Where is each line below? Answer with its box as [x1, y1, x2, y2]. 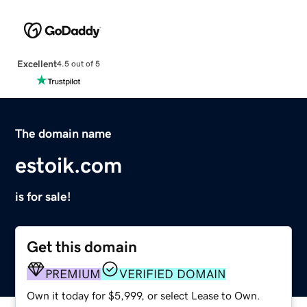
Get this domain [27, 238, 138, 255]
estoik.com [15, 153, 123, 176]
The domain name [15, 127, 112, 140]
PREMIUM [45, 267, 101, 280]
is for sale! [15, 190, 72, 203]
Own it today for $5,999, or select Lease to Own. [27, 289, 261, 301]
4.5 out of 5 [56, 60, 100, 69]
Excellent [16, 58, 57, 69]
